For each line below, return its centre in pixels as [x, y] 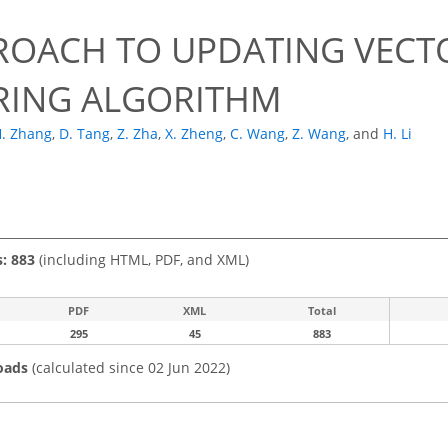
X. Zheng [194, 134]
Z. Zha [137, 134]
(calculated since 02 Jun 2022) [129, 367]
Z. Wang [319, 134]
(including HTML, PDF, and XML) [142, 259]
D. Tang [84, 134]
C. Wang [257, 134]
